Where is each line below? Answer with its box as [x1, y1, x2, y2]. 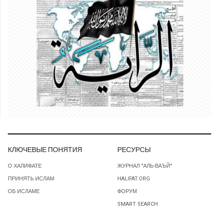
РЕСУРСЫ [117, 145, 151, 155]
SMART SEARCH [117, 199, 158, 208]
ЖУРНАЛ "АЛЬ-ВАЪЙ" [117, 161, 172, 170]
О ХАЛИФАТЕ [8, 161, 42, 170]
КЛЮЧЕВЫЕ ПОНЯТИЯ [8, 145, 82, 155]
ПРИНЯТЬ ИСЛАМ [8, 174, 54, 183]
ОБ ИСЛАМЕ [8, 187, 40, 196]
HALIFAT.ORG [117, 174, 150, 183]
